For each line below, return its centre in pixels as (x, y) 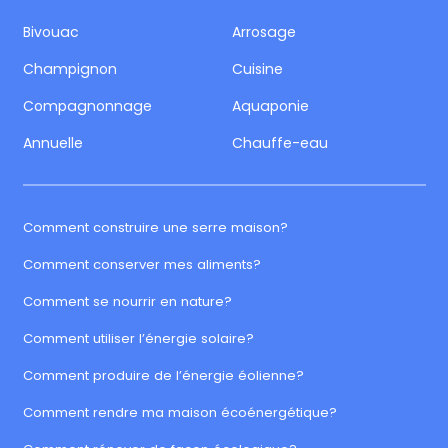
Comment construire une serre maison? (155, 227)
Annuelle (52, 142)
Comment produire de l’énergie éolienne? (163, 375)
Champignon (69, 68)
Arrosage (264, 31)
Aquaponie (271, 105)
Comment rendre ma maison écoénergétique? (179, 412)
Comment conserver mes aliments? (141, 264)
